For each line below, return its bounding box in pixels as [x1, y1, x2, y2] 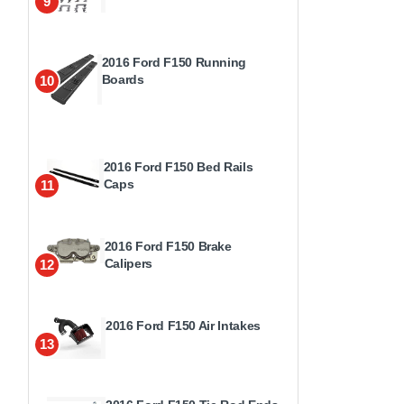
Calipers [104, 255, 152, 271]
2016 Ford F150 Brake [104, 238, 232, 253]
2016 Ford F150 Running [101, 54, 247, 69]
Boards [101, 71, 144, 87]
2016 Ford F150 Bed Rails [103, 159, 253, 174]
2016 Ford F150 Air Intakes [106, 317, 261, 333]
